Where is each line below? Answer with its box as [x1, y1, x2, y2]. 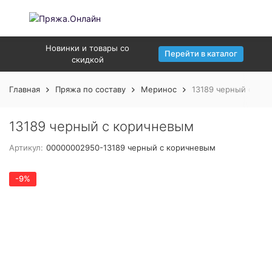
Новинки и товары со [46, 43, 129, 53]
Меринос [141, 84, 177, 94]
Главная [9, 84, 40, 94]
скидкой [71, 55, 104, 64]
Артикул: [9, 143, 43, 152]
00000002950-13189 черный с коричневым [46, 143, 216, 152]
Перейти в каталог [165, 49, 237, 58]
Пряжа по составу [55, 84, 126, 94]
